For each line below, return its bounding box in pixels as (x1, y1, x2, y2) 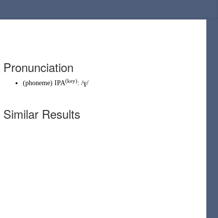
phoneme (25, 79, 50, 87)
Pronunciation (3, 58, 73, 75)
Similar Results (3, 105, 80, 122)
